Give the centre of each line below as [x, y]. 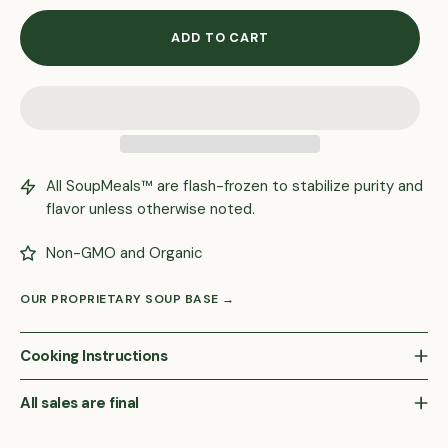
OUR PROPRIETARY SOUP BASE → [127, 298]
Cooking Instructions [93, 355]
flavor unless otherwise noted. [150, 209]
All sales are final [79, 402]
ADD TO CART [220, 38]
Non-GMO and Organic [124, 252]
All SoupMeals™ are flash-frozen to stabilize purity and [234, 186]
